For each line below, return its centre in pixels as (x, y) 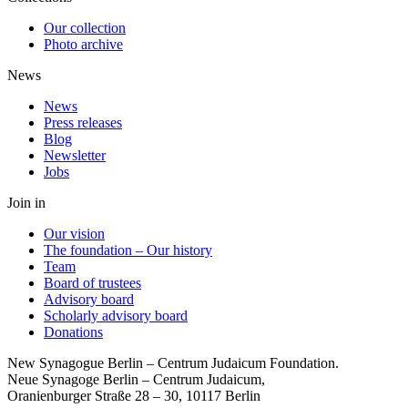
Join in (26, 203)
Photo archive (83, 45)
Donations (73, 332)
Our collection (85, 28)
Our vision (74, 234)
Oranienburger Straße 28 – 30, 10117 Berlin (134, 396)
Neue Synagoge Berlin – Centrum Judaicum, (136, 380)
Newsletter (75, 156)
